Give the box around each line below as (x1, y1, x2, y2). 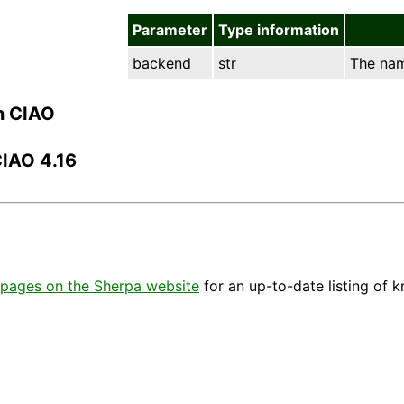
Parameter (133, 20, 207, 39)
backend (133, 53, 191, 72)
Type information (218, 20, 339, 39)
